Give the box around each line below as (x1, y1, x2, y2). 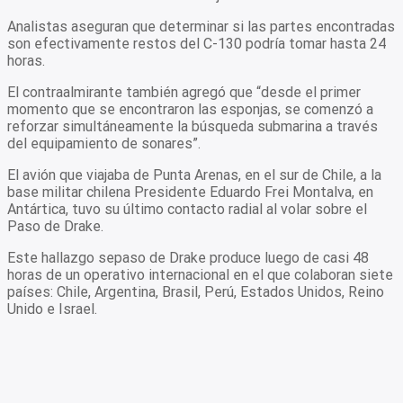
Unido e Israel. (7, 300, 97, 318)
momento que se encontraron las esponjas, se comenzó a (7, 100, 373, 118)
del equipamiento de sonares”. (7, 134, 201, 152)
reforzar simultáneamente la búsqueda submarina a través (7, 117, 378, 135)
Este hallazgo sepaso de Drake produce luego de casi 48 (7, 248, 369, 266)
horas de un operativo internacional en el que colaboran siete (7, 265, 393, 283)
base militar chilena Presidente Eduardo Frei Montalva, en (7, 183, 373, 201)
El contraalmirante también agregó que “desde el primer (7, 83, 361, 101)
